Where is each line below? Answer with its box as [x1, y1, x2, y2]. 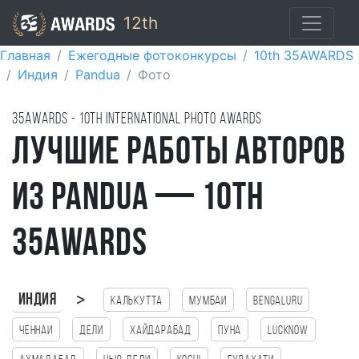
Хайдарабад [130, 325, 192, 337]
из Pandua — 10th [12, 180, 264, 219]
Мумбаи [189, 295, 228, 308]
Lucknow [268, 325, 309, 337]
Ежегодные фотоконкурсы [68, 47, 236, 63]
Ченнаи [19, 325, 53, 337]
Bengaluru [253, 295, 303, 308]
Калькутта [111, 295, 163, 308]
